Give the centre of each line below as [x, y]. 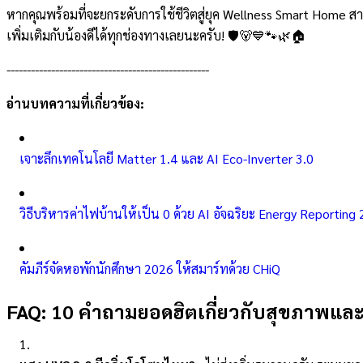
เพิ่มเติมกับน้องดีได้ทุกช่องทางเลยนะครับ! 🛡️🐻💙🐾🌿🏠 [156, 36]
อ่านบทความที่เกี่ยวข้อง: [75, 104]
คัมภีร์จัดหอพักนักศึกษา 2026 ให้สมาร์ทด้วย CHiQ [150, 269]
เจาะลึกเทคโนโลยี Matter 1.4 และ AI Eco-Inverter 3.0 [167, 159]
